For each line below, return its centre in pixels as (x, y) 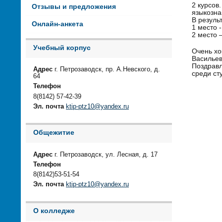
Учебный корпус (62, 48)
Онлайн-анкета (57, 24)
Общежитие (54, 133)
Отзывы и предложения (74, 6)
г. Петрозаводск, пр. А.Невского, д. (106, 70)
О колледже (54, 211)
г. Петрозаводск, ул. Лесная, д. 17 (105, 154)
